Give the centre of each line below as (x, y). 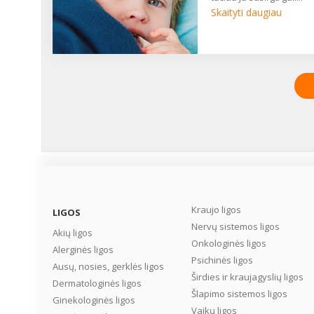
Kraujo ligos (216, 210)
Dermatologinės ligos (97, 283)
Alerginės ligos (83, 250)
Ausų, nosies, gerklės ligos (108, 266)
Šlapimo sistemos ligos (239, 294)
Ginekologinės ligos (94, 300)
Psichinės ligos (222, 260)
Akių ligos (73, 233)
